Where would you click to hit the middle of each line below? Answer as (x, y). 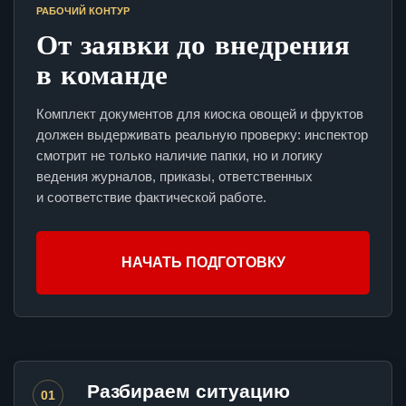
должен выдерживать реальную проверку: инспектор (202, 135)
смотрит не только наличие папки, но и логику (179, 156)
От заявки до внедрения (193, 44)
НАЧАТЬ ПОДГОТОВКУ (203, 263)
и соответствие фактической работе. (151, 198)
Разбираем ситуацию (188, 391)
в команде (102, 74)
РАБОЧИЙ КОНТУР (83, 11)
